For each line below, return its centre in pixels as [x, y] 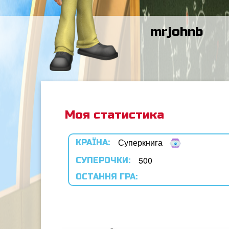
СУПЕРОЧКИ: [103, 160]
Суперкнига [141, 142]
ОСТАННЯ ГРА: [107, 177]
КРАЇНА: [93, 142]
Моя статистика [115, 115]
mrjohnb [177, 32]
